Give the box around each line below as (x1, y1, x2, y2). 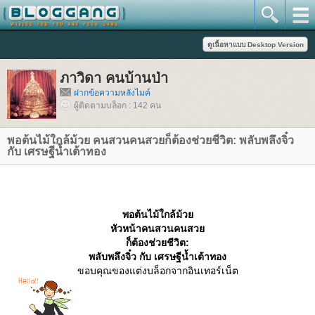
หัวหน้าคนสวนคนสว (110, 223, 205, 234)
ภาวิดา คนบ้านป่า (60, 70, 168, 86)
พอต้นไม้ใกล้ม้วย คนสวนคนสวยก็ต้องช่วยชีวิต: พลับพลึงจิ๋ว (7, 134, 294, 146)
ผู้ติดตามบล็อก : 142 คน (74, 101, 161, 110)
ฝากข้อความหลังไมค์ (74, 88, 150, 98)
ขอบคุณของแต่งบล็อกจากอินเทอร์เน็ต (77, 265, 238, 276)
